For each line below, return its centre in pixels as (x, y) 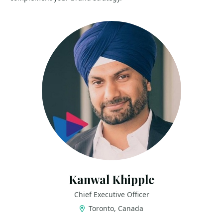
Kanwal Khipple (111, 179)
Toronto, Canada (115, 208)
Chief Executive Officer (111, 194)
